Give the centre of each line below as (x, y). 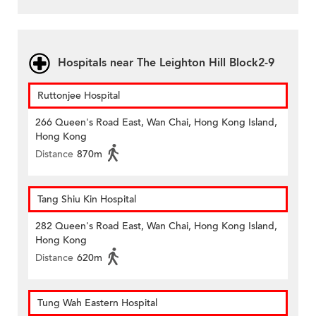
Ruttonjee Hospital (79, 96)
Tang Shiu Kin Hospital (87, 200)
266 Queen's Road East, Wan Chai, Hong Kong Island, (156, 123)
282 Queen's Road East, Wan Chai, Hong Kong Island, (156, 226)
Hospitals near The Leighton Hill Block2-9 (166, 63)
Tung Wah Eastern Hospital (97, 303)
